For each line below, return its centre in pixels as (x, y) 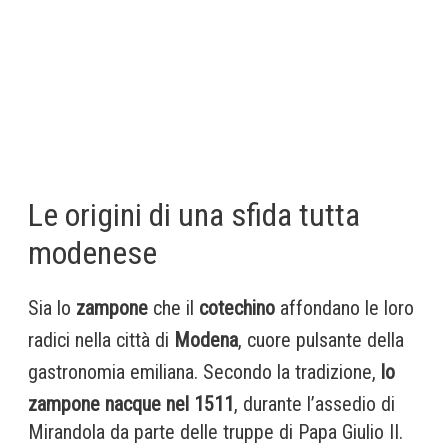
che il (176, 308)
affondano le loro (344, 308)
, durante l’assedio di (314, 404)
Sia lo (52, 308)
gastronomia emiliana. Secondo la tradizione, (204, 372)
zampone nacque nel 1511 (131, 404)
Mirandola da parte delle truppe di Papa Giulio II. (215, 432)
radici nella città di (98, 340)
